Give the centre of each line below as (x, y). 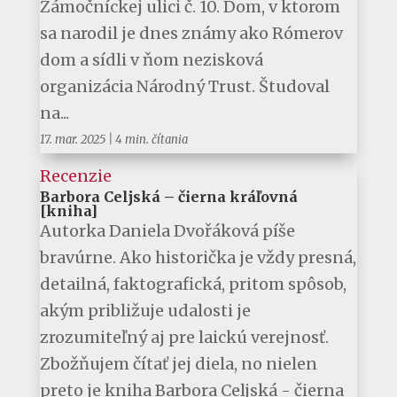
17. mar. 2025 (72, 140)
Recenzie (75, 176)
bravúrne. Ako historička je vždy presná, (198, 258)
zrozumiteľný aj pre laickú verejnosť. (184, 338)
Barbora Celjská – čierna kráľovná (168, 197)
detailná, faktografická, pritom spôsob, (193, 284)
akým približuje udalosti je (145, 311)
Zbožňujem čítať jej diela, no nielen (178, 364)
